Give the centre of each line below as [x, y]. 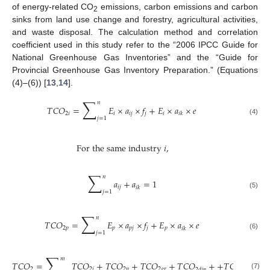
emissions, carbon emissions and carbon [178, 6]
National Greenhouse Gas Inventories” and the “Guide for [135, 57]
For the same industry [119, 149]
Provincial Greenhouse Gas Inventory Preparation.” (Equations [135, 70]
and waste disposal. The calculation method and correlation [135, 32]
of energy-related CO [53, 6]
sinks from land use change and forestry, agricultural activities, [135, 19]
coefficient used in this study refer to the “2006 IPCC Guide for [135, 44]
